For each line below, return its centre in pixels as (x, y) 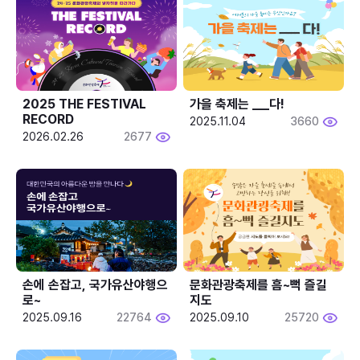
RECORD (48, 119)
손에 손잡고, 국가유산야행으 (95, 284)
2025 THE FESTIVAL (84, 104)
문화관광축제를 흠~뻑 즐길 (259, 284)
